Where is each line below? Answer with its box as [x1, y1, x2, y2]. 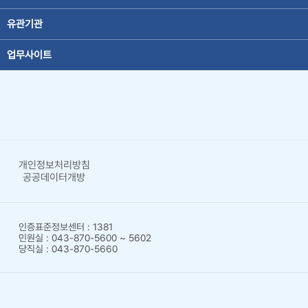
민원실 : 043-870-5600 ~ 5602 [18, 232, 151, 243]
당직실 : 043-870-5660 [18, 243, 118, 254]
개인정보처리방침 [18, 158, 90, 171]
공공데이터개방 [23, 170, 86, 184]
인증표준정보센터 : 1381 [18, 221, 113, 232]
